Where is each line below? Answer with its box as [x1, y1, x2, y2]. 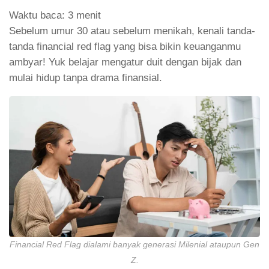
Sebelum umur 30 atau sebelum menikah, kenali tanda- [9, 25, 255, 37]
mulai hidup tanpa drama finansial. [9, 72, 162, 84]
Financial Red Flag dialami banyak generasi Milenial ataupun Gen [10, 240, 259, 249]
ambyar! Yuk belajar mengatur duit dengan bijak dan [9, 56, 241, 68]
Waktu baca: [9, 10, 65, 22]
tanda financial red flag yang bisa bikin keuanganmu [9, 41, 241, 53]
